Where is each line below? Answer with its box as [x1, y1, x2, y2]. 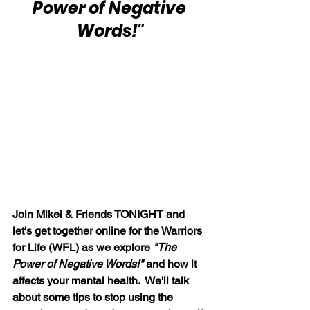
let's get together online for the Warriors [12, 224, 205, 237]
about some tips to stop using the [12, 290, 176, 304]
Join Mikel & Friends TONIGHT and [12, 207, 188, 221]
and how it [146, 257, 199, 271]
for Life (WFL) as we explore [12, 240, 153, 254]
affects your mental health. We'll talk [12, 273, 192, 287]
